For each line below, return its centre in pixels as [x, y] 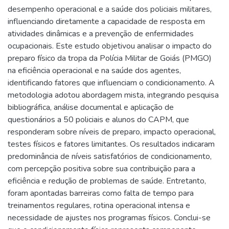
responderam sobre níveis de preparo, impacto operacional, [112, 132]
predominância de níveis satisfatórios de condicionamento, [110, 156]
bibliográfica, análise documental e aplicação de [91, 107]
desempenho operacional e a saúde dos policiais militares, [110, 9]
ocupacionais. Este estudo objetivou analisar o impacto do [110, 46]
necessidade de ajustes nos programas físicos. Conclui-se [109, 217]
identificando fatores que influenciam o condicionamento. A [111, 83]
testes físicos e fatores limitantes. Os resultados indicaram [111, 144]
